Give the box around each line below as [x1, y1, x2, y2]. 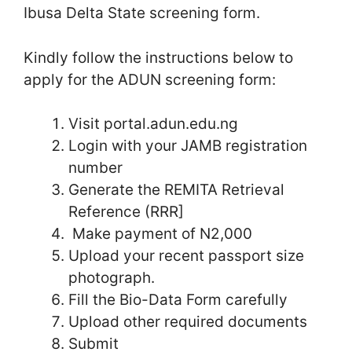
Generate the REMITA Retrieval [68, 181, 284, 199]
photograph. [68, 269, 155, 287]
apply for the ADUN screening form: [24, 70, 276, 89]
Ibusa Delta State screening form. [24, 4, 260, 22]
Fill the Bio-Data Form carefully [68, 291, 288, 309]
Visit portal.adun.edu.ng [68, 115, 238, 133]
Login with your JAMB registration [68, 137, 307, 155]
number [68, 159, 123, 177]
